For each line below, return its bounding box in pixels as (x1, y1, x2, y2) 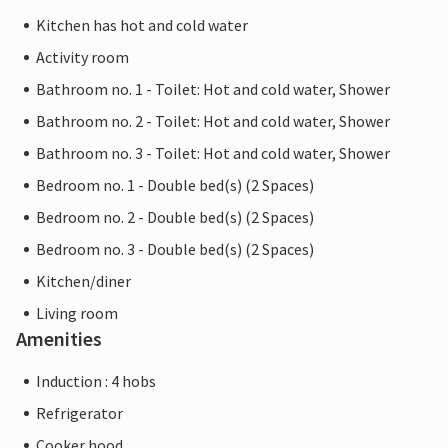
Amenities (16, 326, 102, 352)
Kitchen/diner (36, 271, 131, 292)
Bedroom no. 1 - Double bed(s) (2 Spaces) (36, 175, 314, 196)
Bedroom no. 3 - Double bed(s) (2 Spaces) (36, 239, 314, 260)
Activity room (36, 47, 129, 68)
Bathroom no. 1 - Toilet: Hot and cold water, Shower (36, 79, 390, 100)
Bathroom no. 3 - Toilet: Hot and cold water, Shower (36, 143, 390, 164)
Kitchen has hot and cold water (36, 15, 248, 36)
